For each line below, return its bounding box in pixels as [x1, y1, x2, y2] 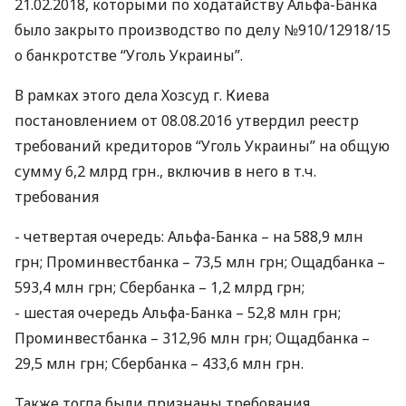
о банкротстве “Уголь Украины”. [14, 45, 243, 65]
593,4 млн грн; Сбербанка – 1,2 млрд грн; [14, 277, 304, 297]
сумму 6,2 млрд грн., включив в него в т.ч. [14, 161, 316, 181]
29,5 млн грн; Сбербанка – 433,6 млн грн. [14, 353, 304, 373]
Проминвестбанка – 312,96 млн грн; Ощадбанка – [14, 328, 370, 348]
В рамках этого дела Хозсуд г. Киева [14, 85, 269, 105]
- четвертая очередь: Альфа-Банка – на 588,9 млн [14, 227, 363, 246]
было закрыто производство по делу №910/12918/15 [14, 20, 391, 40]
